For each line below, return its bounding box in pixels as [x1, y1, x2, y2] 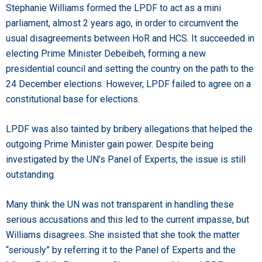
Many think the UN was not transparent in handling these [6, 198, 234, 210]
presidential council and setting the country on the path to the [6, 63, 254, 74]
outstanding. [6, 168, 56, 180]
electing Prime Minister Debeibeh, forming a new [6, 47, 206, 59]
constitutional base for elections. [6, 93, 140, 105]
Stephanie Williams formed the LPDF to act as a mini [6, 2, 221, 13]
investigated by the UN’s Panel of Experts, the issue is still [6, 153, 246, 165]
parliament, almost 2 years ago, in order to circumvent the [6, 17, 239, 29]
